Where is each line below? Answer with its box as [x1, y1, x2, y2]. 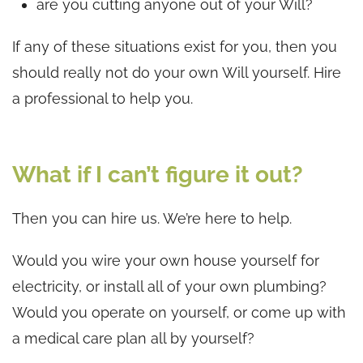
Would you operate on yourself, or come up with [12, 303, 346, 321]
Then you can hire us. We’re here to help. [12, 209, 292, 227]
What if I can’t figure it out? [12, 160, 303, 188]
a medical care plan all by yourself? [12, 329, 254, 347]
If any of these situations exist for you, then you [12, 37, 337, 55]
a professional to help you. [12, 89, 193, 107]
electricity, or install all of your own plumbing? [12, 277, 327, 295]
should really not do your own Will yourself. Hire [12, 63, 341, 81]
